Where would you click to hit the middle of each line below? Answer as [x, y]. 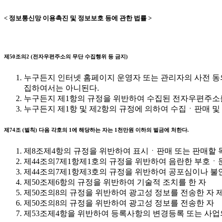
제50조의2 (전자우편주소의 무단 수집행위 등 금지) [66, 56]
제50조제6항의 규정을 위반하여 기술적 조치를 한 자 [115, 182]
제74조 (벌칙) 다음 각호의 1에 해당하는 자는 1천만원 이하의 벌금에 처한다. [96, 130]
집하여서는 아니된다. [61, 88]
